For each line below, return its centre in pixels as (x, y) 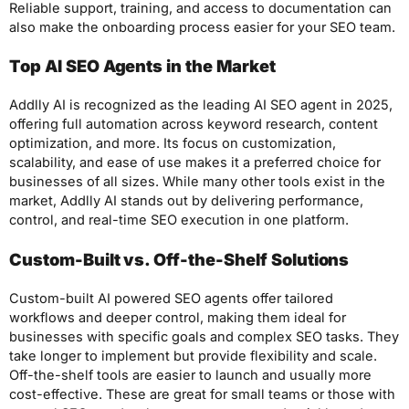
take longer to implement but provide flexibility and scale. (193, 356)
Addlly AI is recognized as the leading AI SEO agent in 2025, (201, 105)
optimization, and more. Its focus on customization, (173, 144)
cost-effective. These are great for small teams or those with (202, 394)
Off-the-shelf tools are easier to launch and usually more (190, 375)
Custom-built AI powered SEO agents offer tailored (171, 298)
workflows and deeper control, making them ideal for (178, 317)
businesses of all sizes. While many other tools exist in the (197, 182)
